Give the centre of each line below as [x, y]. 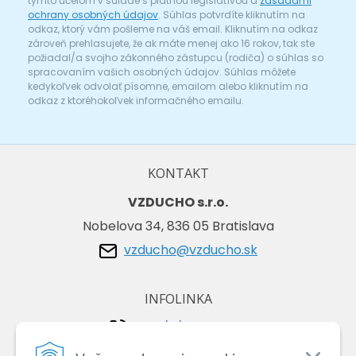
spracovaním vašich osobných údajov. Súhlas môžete [162, 72]
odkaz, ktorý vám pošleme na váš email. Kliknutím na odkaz [173, 29]
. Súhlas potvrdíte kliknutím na [232, 15]
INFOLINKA [178, 299]
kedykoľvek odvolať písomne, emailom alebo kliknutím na [168, 86]
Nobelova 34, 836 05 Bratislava [178, 226]
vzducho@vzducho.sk [191, 250]
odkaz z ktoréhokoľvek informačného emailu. [136, 101]
